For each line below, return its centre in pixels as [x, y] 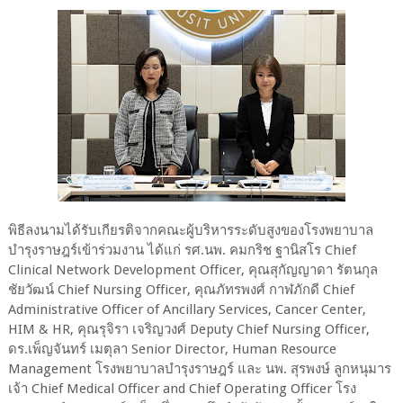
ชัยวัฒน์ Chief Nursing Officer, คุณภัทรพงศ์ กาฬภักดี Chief [181, 289]
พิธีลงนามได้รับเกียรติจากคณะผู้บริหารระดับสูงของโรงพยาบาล [190, 230]
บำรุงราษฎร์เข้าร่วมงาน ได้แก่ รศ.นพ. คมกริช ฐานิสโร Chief [182, 250]
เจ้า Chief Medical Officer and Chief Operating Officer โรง [182, 388]
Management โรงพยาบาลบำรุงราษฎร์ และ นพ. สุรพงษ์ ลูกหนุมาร [199, 368]
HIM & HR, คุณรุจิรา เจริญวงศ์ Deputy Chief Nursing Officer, [188, 329]
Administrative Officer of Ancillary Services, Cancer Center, [187, 309]
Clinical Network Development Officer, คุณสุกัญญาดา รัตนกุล [193, 269]
